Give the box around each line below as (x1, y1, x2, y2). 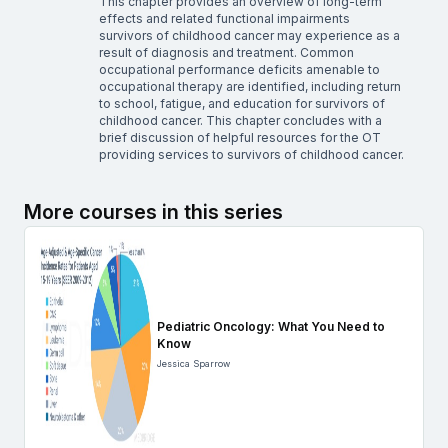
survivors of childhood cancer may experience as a (99, 27, 400, 43)
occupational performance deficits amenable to (99, 61, 380, 77)
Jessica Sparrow (157, 358, 230, 370)
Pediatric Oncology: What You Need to (157, 319, 385, 335)
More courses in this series (24, 199, 283, 224)
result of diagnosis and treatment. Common (99, 44, 354, 60)
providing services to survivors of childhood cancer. (99, 146, 404, 162)
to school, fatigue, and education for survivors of (99, 95, 385, 111)
